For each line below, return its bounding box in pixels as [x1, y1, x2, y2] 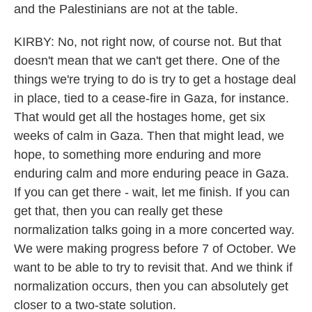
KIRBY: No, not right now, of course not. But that [14, 35, 281, 49]
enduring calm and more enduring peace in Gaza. [14, 166, 289, 180]
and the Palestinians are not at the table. [14, 2, 238, 16]
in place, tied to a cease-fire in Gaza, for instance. [14, 91, 289, 105]
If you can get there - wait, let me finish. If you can [14, 185, 290, 199]
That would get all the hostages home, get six [14, 110, 265, 124]
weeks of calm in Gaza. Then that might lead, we [14, 129, 284, 143]
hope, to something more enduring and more [14, 148, 261, 162]
